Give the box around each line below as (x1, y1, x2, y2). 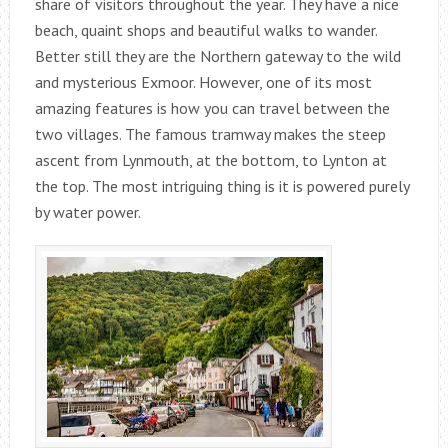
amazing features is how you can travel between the (34, 98, 390, 118)
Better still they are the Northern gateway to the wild (34, 46, 401, 66)
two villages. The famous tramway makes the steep (34, 124, 386, 144)
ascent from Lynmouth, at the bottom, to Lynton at (34, 150, 387, 170)
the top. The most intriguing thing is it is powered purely (34, 176, 409, 196)
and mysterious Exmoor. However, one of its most (34, 72, 372, 92)
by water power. (34, 202, 141, 222)
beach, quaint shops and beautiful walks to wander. (34, 20, 377, 40)
